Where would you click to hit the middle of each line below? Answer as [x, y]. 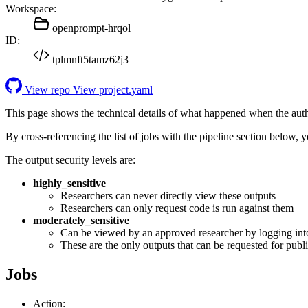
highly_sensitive [69, 183]
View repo [47, 89]
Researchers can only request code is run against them [177, 208]
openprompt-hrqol [91, 27]
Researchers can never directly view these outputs [168, 195]
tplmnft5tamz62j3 [90, 59]
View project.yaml [113, 89]
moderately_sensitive [81, 220]
